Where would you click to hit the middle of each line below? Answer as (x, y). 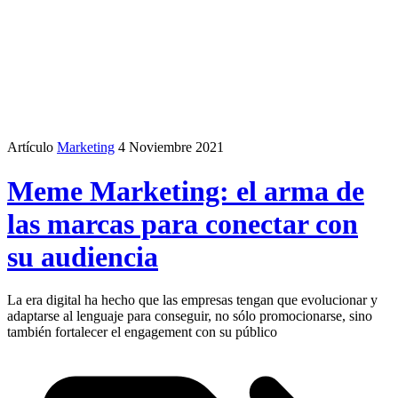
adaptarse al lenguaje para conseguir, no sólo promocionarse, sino (190, 316)
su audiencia (83, 256)
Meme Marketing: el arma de (186, 191)
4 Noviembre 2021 (171, 147)
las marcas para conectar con (183, 223)
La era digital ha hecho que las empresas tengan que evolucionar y (192, 300)
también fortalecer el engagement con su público (142, 332)
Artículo (30, 147)
